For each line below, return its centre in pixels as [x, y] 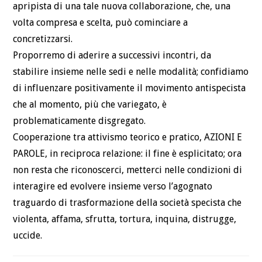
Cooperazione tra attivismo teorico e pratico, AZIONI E [128, 137]
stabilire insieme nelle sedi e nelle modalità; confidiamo [131, 72]
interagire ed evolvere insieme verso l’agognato [113, 187]
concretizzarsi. [43, 39]
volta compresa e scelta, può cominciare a [101, 23]
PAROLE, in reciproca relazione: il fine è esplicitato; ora [127, 154]
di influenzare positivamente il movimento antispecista [130, 88]
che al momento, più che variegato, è [90, 105]
